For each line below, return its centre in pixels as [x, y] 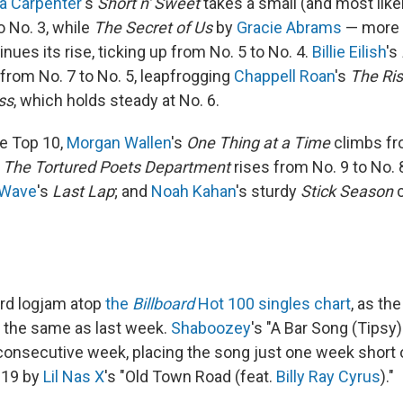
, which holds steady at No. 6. [116, 100]
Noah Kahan [193, 191]
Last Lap [83, 191]
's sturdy [268, 191]
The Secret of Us [153, 27]
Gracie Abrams [289, 27]
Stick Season [347, 191]
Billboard [163, 304]
